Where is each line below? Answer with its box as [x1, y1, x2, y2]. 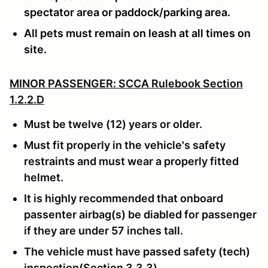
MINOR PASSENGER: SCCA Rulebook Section [10, 77, 243, 90]
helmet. [24, 170, 63, 184]
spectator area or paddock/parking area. [24, 5, 230, 19]
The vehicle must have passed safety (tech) [24, 245, 250, 258]
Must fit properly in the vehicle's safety [24, 138, 226, 151]
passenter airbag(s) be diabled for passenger [24, 208, 257, 221]
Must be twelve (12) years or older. [24, 117, 202, 130]
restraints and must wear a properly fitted [24, 154, 239, 167]
